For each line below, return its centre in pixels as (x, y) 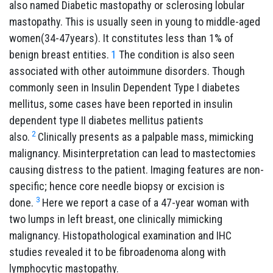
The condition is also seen (175, 54)
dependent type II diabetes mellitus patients (106, 120)
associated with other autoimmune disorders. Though (127, 71)
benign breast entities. (59, 54)
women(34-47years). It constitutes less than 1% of (121, 38)
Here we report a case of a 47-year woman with (146, 202)
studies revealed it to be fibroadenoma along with (118, 252)
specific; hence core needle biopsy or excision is (117, 186)
